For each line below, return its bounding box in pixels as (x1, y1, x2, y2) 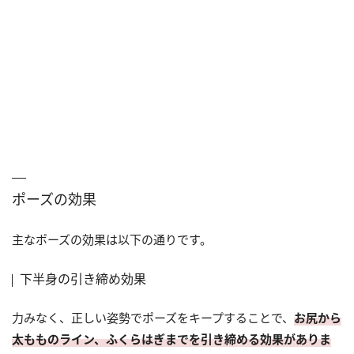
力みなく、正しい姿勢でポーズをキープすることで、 (12, 309, 294, 326)
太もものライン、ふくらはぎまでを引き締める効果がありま (12, 330, 331, 347)
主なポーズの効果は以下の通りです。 (12, 231, 212, 247)
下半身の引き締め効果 (20, 269, 146, 288)
